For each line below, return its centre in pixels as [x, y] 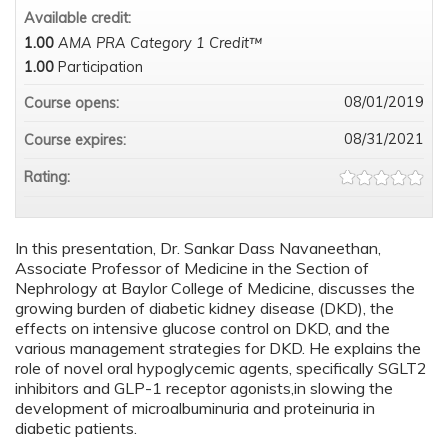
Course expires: [77, 140]
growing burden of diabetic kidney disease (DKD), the [204, 308]
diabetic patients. [78, 428]
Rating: [49, 177]
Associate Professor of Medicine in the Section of [192, 268]
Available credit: [79, 18]
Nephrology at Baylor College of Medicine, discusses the [215, 288]
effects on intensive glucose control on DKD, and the [202, 328]
